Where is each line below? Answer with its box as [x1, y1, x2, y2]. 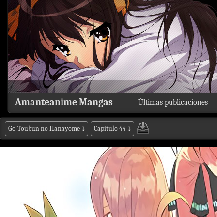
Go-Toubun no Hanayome [8, 124, 80, 133]
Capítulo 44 [94, 124, 126, 133]
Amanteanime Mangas [15, 96, 113, 108]
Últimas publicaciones [138, 98, 208, 107]
